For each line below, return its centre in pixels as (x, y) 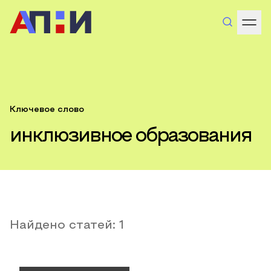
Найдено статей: (64, 226)
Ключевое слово (47, 110)
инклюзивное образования (131, 137)
